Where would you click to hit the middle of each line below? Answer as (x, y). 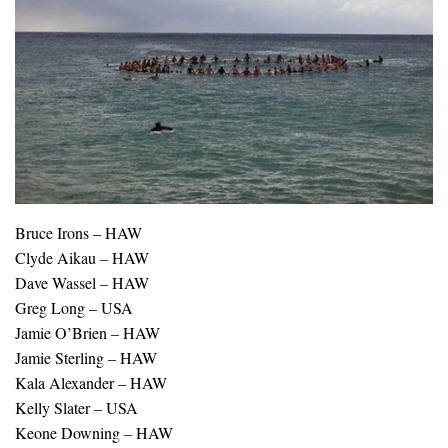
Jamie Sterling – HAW (86, 358)
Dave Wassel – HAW (82, 283)
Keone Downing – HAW (94, 433)
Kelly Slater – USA (76, 408)
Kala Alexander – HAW (91, 383)
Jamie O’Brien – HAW (87, 333)
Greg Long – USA (74, 308)
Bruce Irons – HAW (78, 233)
